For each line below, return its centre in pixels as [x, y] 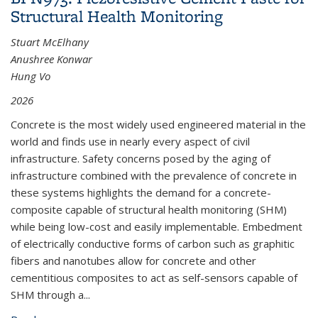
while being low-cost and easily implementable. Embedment [157, 226]
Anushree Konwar [51, 59]
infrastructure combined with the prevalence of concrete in [154, 175]
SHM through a [47, 295]
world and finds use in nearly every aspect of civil [130, 141]
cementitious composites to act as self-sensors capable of [154, 278]
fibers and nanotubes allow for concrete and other [133, 261]
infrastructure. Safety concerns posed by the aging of [141, 158]
